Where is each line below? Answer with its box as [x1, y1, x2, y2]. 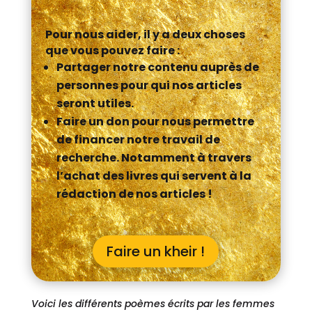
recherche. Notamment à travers [56, 150, 251, 166]
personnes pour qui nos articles [56, 77, 242, 94]
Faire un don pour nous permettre [56, 114, 254, 130]
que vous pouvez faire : [45, 42, 180, 59]
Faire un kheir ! [107, 242, 205, 262]
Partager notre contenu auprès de [56, 59, 259, 76]
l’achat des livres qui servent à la [56, 168, 251, 185]
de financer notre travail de [56, 132, 220, 148]
